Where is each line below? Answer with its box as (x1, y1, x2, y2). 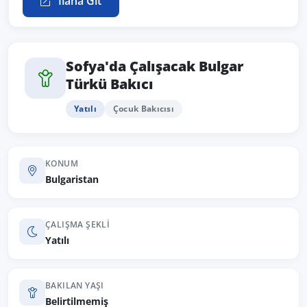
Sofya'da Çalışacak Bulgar (66, 57, 243, 75)
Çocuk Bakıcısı (112, 103, 175, 114)
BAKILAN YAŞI (45, 280, 104, 291)
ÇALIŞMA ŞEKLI (45, 219, 110, 230)
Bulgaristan (45, 173, 99, 186)
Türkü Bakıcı (66, 75, 153, 93)
